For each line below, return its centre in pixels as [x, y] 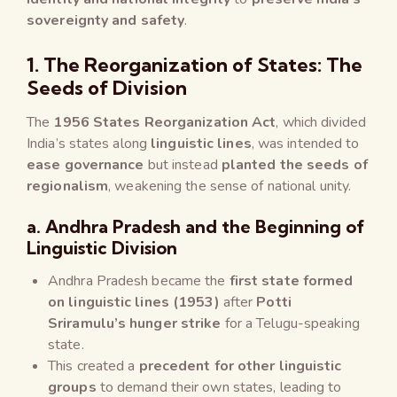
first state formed [291, 280]
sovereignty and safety [106, 20]
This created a [93, 366]
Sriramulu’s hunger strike [135, 323]
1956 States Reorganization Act [165, 122]
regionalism [68, 186]
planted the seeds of [294, 164]
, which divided [321, 122]
